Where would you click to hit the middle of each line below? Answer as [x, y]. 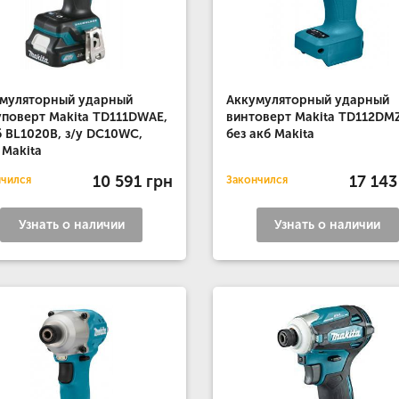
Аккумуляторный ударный [307, 100]
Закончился [256, 180]
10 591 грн [132, 181]
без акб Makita [270, 134]
